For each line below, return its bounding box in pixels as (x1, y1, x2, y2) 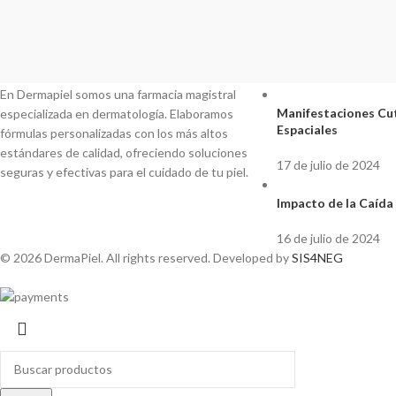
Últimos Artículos (276, 49, 392, 66)
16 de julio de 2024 (276, 231, 380, 247)
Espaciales (276, 122, 338, 138)
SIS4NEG (292, 250, 343, 266)
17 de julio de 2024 (276, 157, 380, 173)
